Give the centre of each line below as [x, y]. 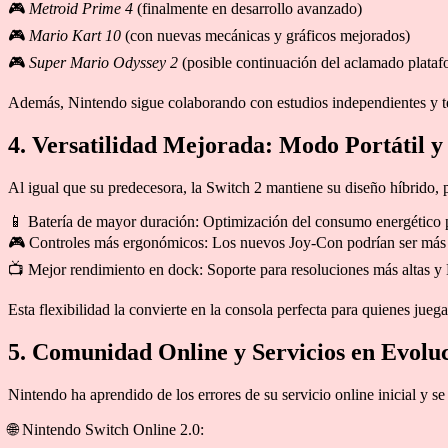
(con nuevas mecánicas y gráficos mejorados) [265, 36]
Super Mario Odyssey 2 [103, 63]
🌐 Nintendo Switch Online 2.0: [106, 429]
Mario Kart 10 [75, 36]
